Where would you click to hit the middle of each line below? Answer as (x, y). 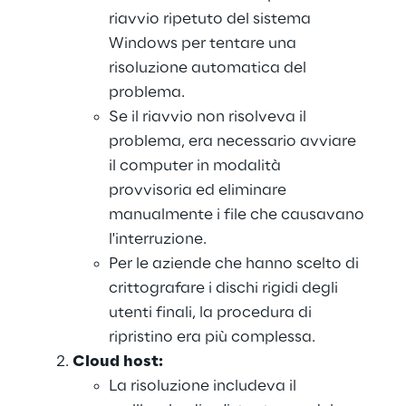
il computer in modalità (197, 166)
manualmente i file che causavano (238, 215)
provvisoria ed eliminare (199, 190)
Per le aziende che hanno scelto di (236, 264)
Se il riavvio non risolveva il (209, 117)
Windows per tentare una (204, 43)
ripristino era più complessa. (212, 337)
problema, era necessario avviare (234, 141)
